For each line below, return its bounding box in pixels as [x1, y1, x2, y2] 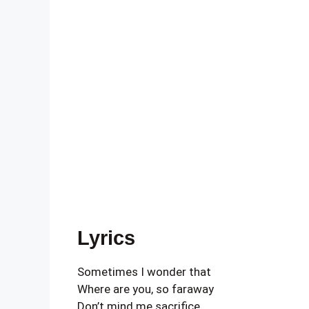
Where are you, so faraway [77, 282, 214, 296]
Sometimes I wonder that [77, 265, 211, 279]
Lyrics [77, 227, 135, 249]
